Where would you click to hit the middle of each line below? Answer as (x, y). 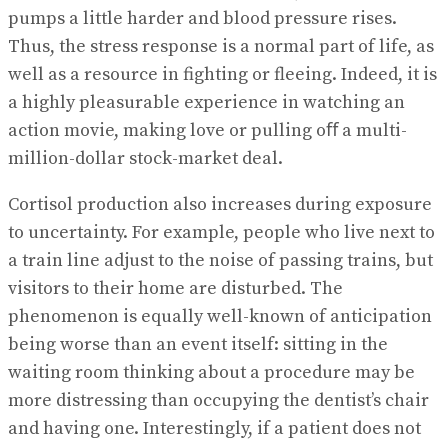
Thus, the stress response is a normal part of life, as (221, 46)
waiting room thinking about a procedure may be (211, 372)
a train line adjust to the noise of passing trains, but (220, 260)
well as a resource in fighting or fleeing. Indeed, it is (222, 74)
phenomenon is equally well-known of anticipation (220, 316)
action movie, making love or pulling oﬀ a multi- (207, 130)
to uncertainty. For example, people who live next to (221, 232)
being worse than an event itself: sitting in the (198, 344)
